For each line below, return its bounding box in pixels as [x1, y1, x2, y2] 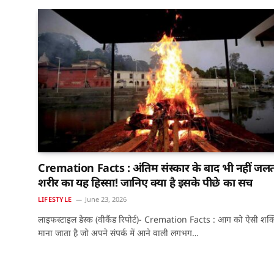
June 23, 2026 [84, 194, 127, 204]
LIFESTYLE [38, 194, 72, 204]
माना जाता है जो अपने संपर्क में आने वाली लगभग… [38, 227, 199, 239]
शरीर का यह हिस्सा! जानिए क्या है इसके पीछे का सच [38, 175, 253, 190]
